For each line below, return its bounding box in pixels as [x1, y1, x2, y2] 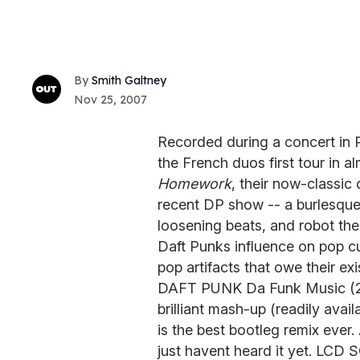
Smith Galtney [92, 72, 166, 88]
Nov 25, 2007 [74, 92, 147, 107]
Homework [157, 174, 231, 192]
